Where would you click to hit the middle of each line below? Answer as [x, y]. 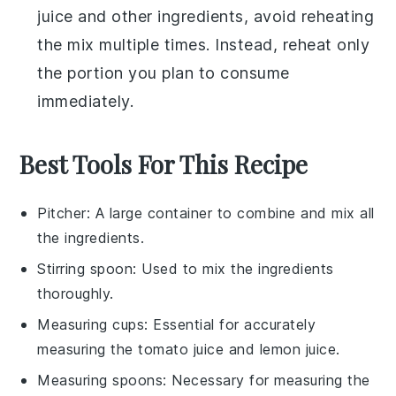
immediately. [86, 101]
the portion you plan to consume [164, 73]
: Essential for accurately [230, 324]
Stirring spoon [85, 269]
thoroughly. [76, 293]
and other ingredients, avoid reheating [224, 16]
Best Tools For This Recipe [164, 164]
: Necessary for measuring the [267, 380]
